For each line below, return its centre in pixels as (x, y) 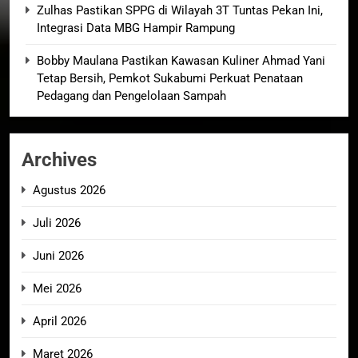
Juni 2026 (58, 255)
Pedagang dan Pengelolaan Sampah (131, 95)
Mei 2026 (57, 288)
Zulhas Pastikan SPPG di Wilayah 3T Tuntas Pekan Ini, (180, 10)
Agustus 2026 (69, 190)
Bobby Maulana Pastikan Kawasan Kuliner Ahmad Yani (181, 60)
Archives (59, 159)
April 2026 (60, 321)
